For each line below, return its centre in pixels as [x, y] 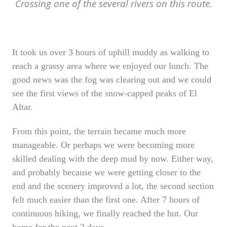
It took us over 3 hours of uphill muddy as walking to [111, 52]
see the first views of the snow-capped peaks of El [105, 93]
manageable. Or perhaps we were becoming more [103, 145]
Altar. [23, 107]
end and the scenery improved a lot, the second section [113, 186]
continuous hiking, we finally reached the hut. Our [105, 213]
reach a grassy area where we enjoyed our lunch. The [110, 66]
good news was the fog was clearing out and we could [112, 79]
